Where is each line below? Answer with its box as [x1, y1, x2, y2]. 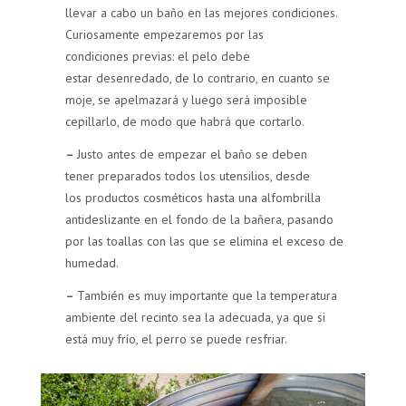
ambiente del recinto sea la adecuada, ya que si [65, 309, 326, 326]
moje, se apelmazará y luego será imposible [65, 92, 308, 109]
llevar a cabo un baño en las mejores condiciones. [65, 5, 338, 22]
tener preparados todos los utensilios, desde [65, 168, 311, 185]
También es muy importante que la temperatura [77, 287, 338, 304]
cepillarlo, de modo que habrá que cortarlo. [65, 113, 305, 130]
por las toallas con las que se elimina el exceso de [65, 233, 344, 250]
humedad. [65, 255, 120, 272]
